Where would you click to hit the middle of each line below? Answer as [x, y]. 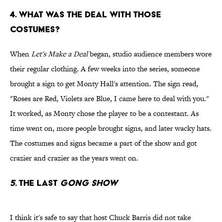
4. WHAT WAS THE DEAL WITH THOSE [85, 14]
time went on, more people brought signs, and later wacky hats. [111, 128]
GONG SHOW [87, 183]
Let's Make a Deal [60, 54]
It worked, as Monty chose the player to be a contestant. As [104, 113]
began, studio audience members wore [151, 54]
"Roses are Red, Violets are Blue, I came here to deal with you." [110, 99]
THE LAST [38, 183]
